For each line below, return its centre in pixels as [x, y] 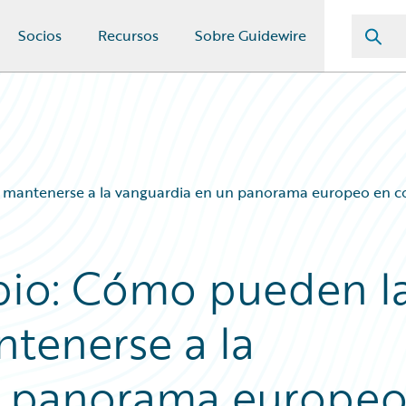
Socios [40, 35]
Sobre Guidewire [251, 35]
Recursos [128, 35]
